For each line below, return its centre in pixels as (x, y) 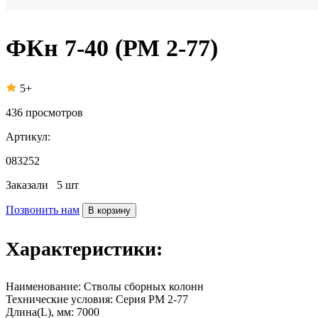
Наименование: (43, 286)
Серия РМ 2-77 (152, 299)
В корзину (109, 210)
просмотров (54, 112)
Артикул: (28, 136)
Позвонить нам (43, 209)
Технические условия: (59, 299)
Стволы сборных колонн (144, 286)
